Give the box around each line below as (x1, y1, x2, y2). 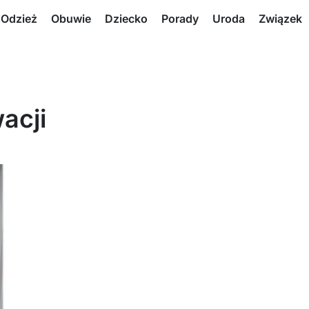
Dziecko (105, 12, 148, 26)
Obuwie (51, 12, 91, 26)
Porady (161, 12, 199, 26)
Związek (259, 12, 302, 26)
